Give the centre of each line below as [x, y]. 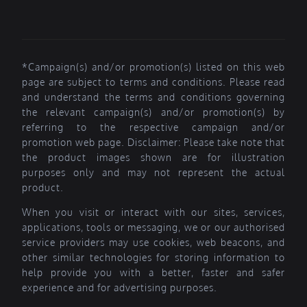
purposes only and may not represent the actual [153, 172]
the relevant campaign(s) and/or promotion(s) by [153, 112]
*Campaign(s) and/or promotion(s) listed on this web [153, 67]
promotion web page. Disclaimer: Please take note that [153, 142]
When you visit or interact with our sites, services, [153, 212]
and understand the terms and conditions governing [153, 97]
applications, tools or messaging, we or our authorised [153, 227]
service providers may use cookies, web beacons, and [153, 242]
